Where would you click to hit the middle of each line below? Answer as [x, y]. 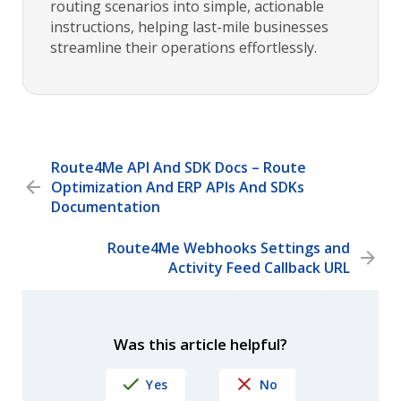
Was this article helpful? [200, 344]
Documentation [106, 207]
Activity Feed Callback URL [259, 268]
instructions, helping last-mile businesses [189, 27]
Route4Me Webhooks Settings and [229, 248]
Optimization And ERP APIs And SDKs [178, 188]
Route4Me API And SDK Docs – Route [179, 168]
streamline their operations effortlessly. [183, 48]
